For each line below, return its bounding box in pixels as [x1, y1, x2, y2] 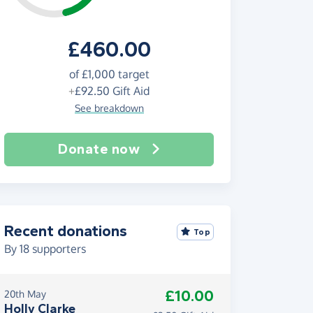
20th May [4, 288, 46, 300]
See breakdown [74, 102, 144, 114]
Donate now [58, 141, 140, 157]
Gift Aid [110, 84, 150, 98]
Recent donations [4, 222, 127, 240]
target [115, 67, 150, 81]
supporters [29, 242, 86, 256]
